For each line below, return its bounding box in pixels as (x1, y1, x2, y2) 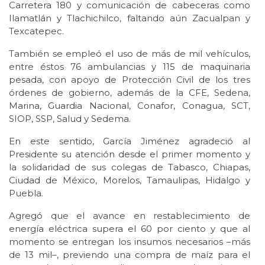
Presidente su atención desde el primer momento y (9, 148, 250, 160)
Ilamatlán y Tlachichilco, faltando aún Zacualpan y (9, 12, 250, 24)
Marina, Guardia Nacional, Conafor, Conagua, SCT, (9, 100, 250, 112)
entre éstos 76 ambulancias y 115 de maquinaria (9, 61, 250, 73)
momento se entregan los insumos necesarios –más (9, 236, 250, 248)
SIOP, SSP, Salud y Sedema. (9, 113, 131, 125)
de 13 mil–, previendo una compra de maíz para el (9, 249, 250, 261)
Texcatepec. (9, 25, 64, 37)
